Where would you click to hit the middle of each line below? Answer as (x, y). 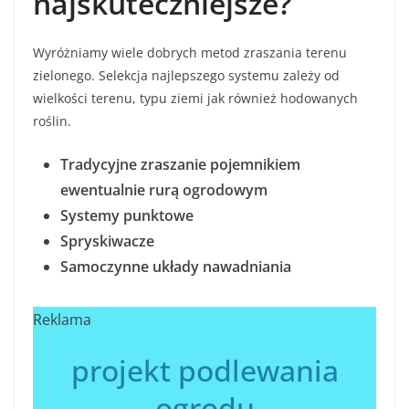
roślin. (52, 121)
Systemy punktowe (127, 215)
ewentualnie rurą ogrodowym (164, 190)
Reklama (62, 320)
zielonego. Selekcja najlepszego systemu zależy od (186, 75)
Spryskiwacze (107, 241)
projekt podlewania (204, 370)
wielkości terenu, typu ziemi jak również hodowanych (195, 98)
